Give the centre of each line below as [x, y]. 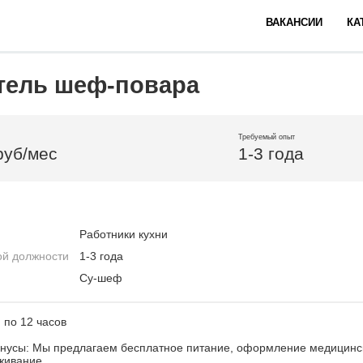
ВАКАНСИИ [294, 22]
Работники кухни [124, 234]
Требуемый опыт [267, 137]
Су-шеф [101, 278]
